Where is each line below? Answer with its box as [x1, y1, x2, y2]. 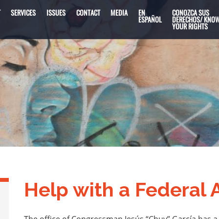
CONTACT [76, 7, 100, 18]
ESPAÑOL [138, 14, 162, 24]
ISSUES [46, 7, 66, 18]
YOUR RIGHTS [172, 21, 208, 31]
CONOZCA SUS [172, 7, 210, 18]
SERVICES [11, 7, 36, 18]
